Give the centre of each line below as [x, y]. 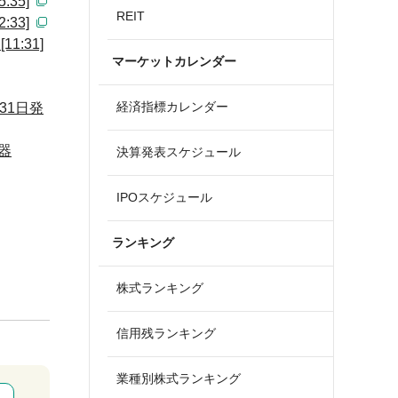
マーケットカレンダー [174, 61]
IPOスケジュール [164, 197]
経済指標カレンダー [172, 107]
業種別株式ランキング [179, 378]
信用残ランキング [166, 333]
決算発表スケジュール [179, 152]
